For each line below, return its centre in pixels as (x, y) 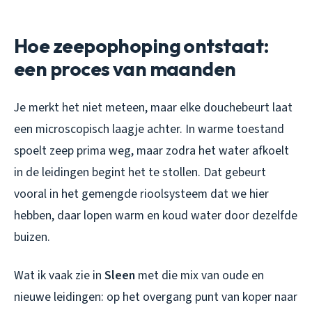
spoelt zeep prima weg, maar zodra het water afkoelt (151, 150)
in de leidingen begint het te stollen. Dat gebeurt (140, 172)
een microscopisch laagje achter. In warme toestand (149, 129)
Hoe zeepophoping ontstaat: (142, 45)
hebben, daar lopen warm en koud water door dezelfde (156, 215)
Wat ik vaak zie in (59, 275)
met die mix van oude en (200, 275)
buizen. (32, 237)
